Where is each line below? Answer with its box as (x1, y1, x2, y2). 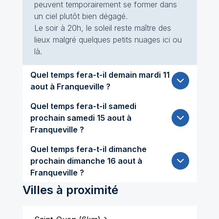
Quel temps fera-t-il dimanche (30, 144, 147, 154)
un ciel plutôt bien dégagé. (34, 11, 128, 21)
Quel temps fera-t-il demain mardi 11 (30, 70, 139, 80)
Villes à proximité (22, 183, 118, 197)
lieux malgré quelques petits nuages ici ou (34, 35, 182, 44)
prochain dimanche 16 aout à (30, 156, 67, 166)
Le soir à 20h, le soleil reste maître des (34, 23, 171, 33)
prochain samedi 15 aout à (30, 113, 67, 123)
